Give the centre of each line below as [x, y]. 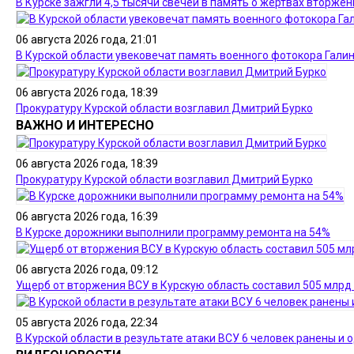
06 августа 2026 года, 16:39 [87, 217]
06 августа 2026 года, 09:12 [87, 269]
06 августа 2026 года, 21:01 [87, 40]
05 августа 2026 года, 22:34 [87, 322]
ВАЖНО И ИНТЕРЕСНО [85, 125]
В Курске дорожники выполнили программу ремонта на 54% [173, 232]
